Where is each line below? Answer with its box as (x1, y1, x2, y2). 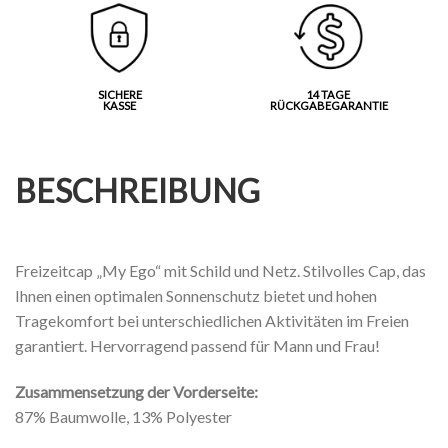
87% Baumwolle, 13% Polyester (15, 406, 232, 426)
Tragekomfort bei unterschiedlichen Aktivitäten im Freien (15, 310, 409, 330)
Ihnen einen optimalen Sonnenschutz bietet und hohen (15, 285, 377, 305)
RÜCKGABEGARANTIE (269, 98, 388, 112)
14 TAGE (307, 87, 350, 101)
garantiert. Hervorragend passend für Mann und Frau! (15, 335, 380, 355)
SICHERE (97, 87, 142, 101)
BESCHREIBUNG (15, 171, 260, 211)
